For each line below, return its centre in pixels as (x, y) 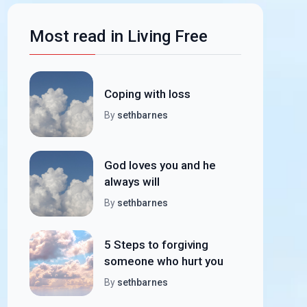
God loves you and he (160, 165)
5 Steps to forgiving (156, 245)
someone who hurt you (163, 261)
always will (132, 182)
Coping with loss (147, 94)
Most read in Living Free (118, 36)
